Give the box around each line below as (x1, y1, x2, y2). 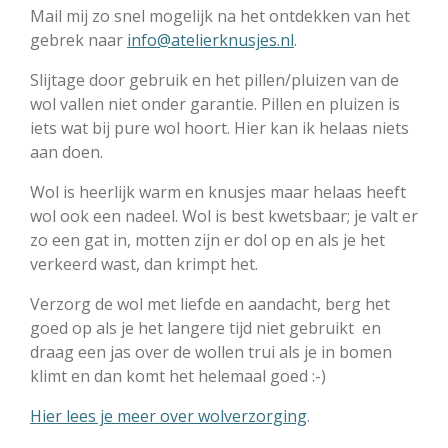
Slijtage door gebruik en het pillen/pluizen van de (30, 69, 399, 91)
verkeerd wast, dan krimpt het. (30, 253, 266, 275)
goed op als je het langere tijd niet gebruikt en (30, 317, 381, 339)
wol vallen (30, 93, 104, 115)
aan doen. (30, 141, 107, 163)
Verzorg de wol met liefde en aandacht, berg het (30, 293, 390, 315)
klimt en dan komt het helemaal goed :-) (30, 365, 326, 387)
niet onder (104, 93, 186, 115)
